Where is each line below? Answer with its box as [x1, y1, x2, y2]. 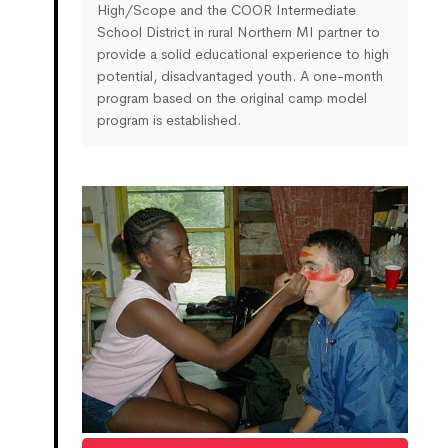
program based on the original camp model [97, 89, 367, 108]
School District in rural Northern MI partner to [97, 23, 380, 42]
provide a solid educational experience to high [97, 45, 389, 64]
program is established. [97, 111, 241, 130]
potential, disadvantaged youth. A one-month [97, 67, 383, 86]
